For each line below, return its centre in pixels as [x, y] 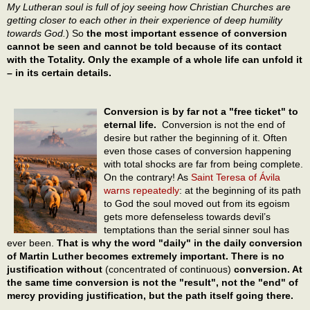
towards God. [36, 34]
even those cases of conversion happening [198, 151]
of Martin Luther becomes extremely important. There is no [146, 256]
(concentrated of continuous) [168, 270]
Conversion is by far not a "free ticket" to [201, 112]
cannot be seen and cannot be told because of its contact [144, 47]
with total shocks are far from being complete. [203, 164]
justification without [55, 270]
